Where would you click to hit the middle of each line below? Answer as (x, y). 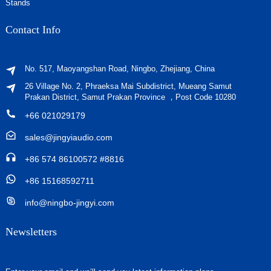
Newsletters (31, 231)
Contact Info (33, 29)
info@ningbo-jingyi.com (69, 202)
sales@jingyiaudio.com (68, 137)
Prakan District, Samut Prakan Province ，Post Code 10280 (130, 97)
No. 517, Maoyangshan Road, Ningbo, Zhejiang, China (119, 68)
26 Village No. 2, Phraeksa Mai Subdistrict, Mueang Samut (128, 86)
